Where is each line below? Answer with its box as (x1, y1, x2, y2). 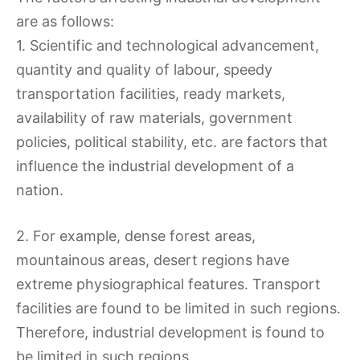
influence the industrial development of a (16, 157, 294, 174)
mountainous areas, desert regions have (16, 252, 289, 268)
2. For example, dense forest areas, (16, 227, 256, 244)
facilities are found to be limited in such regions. (16, 300, 341, 317)
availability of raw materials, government (16, 109, 292, 126)
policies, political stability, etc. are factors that (16, 133, 328, 150)
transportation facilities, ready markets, (16, 85, 285, 102)
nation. (16, 182, 63, 198)
